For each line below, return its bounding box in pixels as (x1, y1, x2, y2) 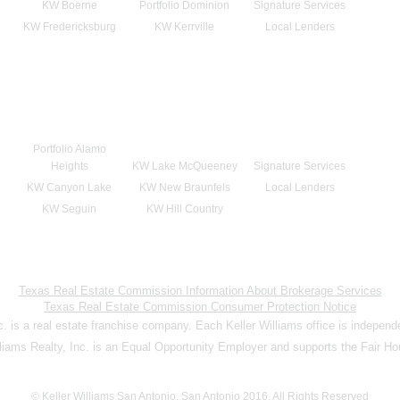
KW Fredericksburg (22, 21, 116, 33)
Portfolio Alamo (32, 143, 106, 155)
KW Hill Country (146, 203, 223, 215)
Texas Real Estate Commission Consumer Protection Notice (44, 300, 356, 313)
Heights (50, 160, 88, 172)
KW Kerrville (154, 21, 214, 33)
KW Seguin (42, 203, 96, 215)
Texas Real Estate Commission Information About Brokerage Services (18, 284, 382, 297)
